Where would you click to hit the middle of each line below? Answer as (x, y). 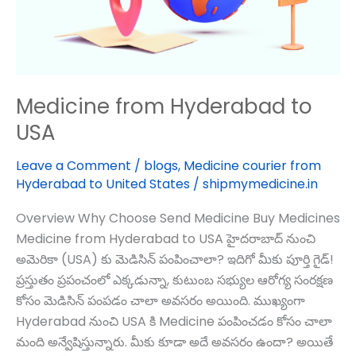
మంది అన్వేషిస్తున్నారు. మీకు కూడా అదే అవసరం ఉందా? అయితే (174, 342)
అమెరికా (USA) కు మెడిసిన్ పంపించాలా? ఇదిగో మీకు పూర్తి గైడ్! (175, 259)
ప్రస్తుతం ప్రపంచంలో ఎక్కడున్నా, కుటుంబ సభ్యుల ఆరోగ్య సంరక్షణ (174, 280)
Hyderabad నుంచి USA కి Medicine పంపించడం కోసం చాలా (174, 321)
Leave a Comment (74, 165)
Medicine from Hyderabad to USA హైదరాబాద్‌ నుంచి (166, 238)
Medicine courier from (252, 165)
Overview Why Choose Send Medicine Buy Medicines (178, 218)
